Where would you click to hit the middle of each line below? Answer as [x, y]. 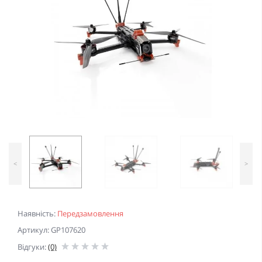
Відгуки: [33, 247]
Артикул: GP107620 [51, 230]
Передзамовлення [90, 214]
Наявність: [37, 214]
